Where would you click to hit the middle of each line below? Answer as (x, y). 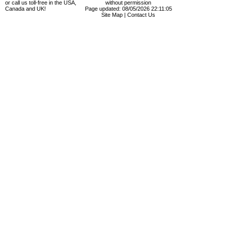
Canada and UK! (25, 9)
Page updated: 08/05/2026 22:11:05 (128, 9)
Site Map (112, 15)
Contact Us (141, 15)
